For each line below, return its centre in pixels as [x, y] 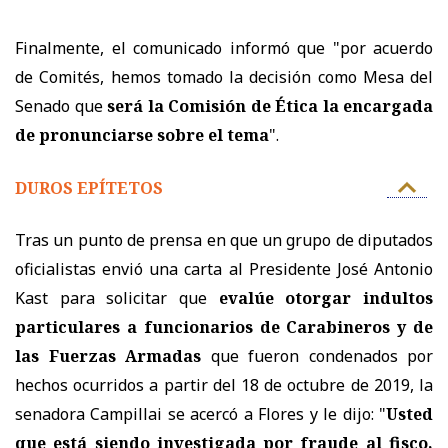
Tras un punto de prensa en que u [144, 239]
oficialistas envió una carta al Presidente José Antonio [224, 268]
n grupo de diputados [353, 239]
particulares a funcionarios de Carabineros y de [224, 326]
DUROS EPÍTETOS [89, 187]
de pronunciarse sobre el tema [142, 134]
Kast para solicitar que [111, 297]
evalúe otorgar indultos [320, 297]
